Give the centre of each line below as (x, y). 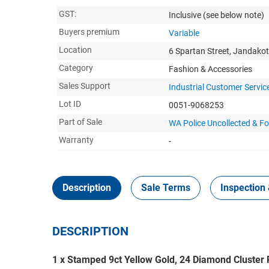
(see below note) (234, 15)
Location (75, 50)
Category (76, 68)
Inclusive (186, 15)
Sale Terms (166, 187)
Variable (184, 33)
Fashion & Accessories (210, 69)
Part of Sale (80, 122)
